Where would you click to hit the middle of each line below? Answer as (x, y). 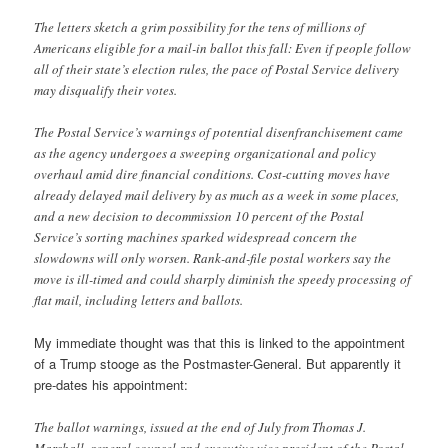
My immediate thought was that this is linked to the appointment (220, 343)
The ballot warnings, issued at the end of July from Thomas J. (200, 426)
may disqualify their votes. (106, 90)
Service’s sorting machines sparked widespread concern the (196, 237)
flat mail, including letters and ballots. (139, 300)
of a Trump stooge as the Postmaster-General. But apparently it (218, 364)
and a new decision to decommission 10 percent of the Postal (199, 216)
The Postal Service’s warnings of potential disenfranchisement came (219, 132)
